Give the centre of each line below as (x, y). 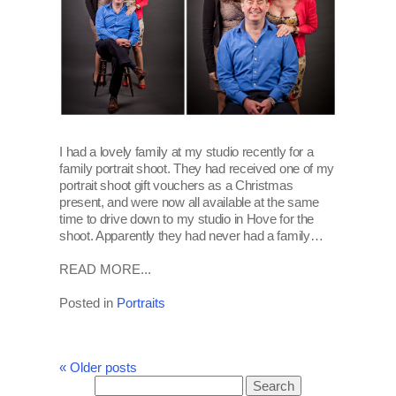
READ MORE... (106, 269)
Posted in (88, 302)
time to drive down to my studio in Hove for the (187, 218)
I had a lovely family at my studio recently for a (187, 151)
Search (114, 384)
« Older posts (99, 367)
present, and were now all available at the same (190, 202)
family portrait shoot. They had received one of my (197, 168)
